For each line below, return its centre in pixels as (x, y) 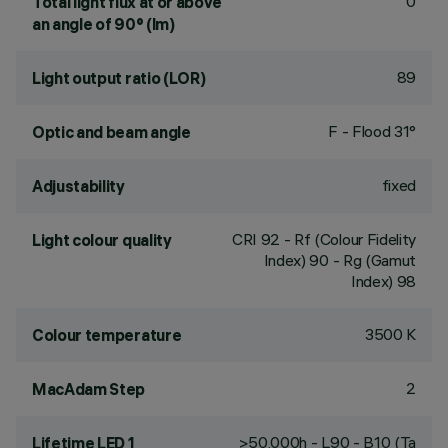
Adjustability (78, 186)
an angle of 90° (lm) (103, 24)
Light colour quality (102, 240)
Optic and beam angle (111, 132)
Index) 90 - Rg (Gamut (339, 260)
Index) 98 (383, 281)
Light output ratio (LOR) (119, 78)
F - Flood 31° (372, 131)
